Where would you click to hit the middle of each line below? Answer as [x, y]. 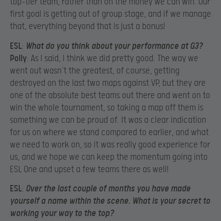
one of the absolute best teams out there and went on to [110, 95]
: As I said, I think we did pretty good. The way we [112, 58]
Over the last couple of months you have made [108, 189]
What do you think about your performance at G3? [114, 46]
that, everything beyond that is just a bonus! [88, 27]
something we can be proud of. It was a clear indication [108, 120]
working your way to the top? [62, 214]
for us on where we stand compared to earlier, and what [109, 132]
